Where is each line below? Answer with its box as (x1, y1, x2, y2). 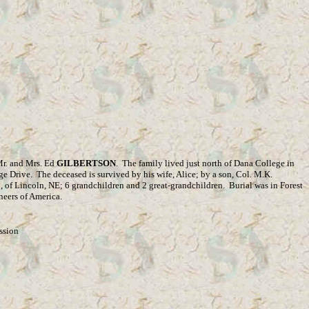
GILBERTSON (57, 158, 116, 168)
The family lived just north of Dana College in (122, 158, 295, 168)
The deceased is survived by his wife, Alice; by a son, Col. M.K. (37, 169, 272, 179)
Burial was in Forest (229, 180, 303, 190)
